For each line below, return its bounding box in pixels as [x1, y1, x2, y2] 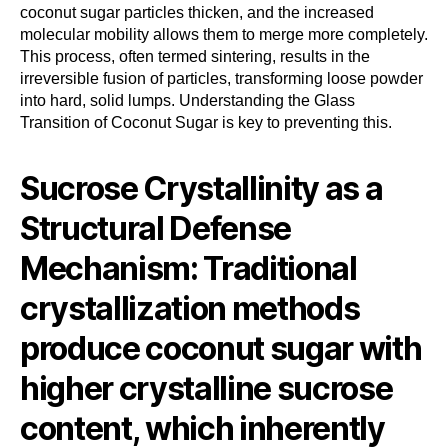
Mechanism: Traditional [20, 248, 357, 288]
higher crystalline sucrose [20, 368, 393, 408]
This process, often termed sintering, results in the [20, 47, 370, 65]
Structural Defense [20, 208, 292, 248]
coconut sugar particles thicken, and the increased [20, 3, 374, 21]
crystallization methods [20, 288, 360, 328]
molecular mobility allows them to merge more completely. [20, 25, 428, 43]
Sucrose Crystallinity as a [20, 168, 383, 208]
